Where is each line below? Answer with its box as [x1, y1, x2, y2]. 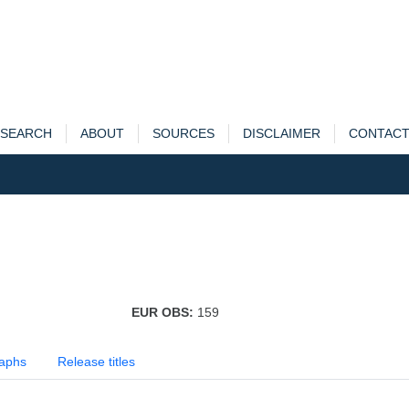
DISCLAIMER [242, 126, 320, 141]
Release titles [58, 354, 135, 369]
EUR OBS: [131, 305, 197, 320]
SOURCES [152, 126, 215, 141]
